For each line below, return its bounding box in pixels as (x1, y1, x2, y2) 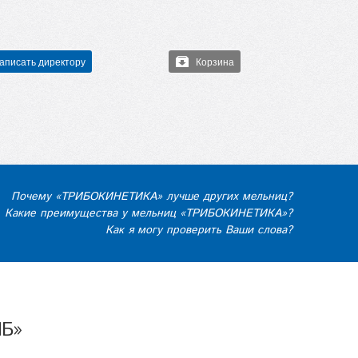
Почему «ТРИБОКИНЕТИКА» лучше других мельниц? (11, 188, 292, 205)
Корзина (196, 54, 234, 68)
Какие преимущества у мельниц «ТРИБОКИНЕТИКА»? (5, 205, 292, 221)
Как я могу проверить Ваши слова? (105, 221, 292, 238)
